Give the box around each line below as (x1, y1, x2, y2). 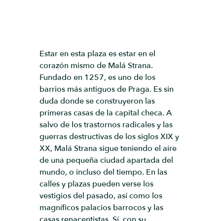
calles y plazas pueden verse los (39, 179, 153, 189)
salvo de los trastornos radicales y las (39, 119, 173, 130)
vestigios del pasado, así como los (39, 190, 162, 201)
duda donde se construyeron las (39, 96, 155, 107)
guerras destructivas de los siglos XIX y (39, 131, 179, 142)
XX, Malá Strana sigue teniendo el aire (39, 143, 177, 154)
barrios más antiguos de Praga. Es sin (39, 84, 174, 95)
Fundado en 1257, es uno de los (39, 72, 155, 83)
